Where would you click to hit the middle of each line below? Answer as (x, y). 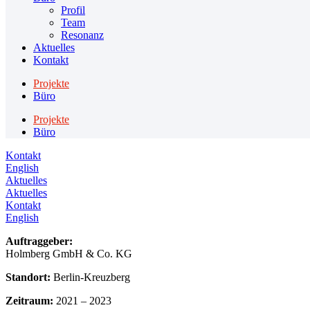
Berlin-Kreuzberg (92, 277)
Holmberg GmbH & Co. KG (69, 254)
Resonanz (82, 35)
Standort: (29, 277)
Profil (73, 10)
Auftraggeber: (39, 241)
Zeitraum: (29, 301)
